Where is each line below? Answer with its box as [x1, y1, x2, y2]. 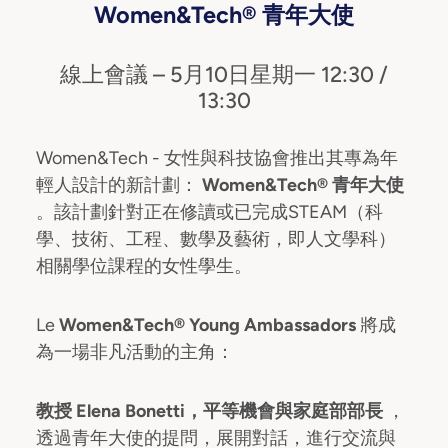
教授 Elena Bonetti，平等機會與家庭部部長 [36, 400, 387, 423]
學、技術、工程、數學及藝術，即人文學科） [36, 228, 396, 251]
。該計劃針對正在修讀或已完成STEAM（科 [36, 201, 383, 224]
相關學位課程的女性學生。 [36, 255, 252, 278]
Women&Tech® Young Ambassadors [59, 314, 360, 337]
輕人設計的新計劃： [36, 174, 202, 197]
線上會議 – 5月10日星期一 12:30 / [60, 61, 388, 88]
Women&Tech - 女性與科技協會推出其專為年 [36, 147, 398, 170]
